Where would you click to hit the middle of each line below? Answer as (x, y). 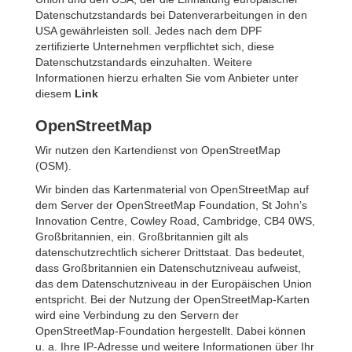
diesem (55, 93)
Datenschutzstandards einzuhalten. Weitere (144, 62)
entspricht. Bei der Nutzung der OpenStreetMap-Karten (172, 299)
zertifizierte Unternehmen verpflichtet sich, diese (155, 46)
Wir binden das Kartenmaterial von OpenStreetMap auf (172, 189)
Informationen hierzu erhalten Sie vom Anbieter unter (167, 78)
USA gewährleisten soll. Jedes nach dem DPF (149, 31)
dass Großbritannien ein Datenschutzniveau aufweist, (168, 268)
